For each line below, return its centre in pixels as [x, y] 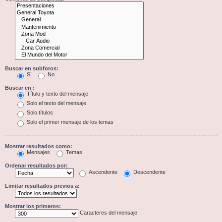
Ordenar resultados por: [36, 165]
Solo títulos [39, 113]
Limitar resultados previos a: [42, 186]
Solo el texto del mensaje [56, 103]
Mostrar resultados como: [39, 146]
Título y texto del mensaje [57, 94]
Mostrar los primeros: [33, 206]
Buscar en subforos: [32, 68]
